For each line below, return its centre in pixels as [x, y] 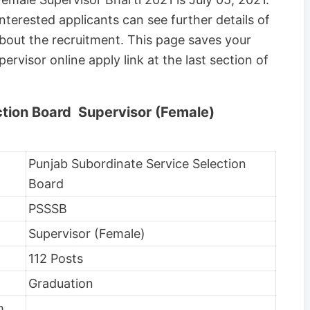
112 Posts [56, 258]
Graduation [61, 283]
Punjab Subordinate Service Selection [137, 163]
